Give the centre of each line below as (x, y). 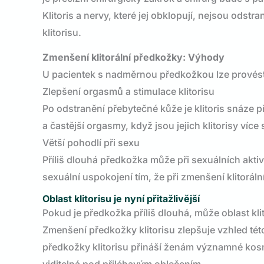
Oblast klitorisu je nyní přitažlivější (121, 199)
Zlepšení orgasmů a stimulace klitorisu (128, 91)
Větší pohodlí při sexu (91, 143)
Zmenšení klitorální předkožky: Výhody (133, 57)
